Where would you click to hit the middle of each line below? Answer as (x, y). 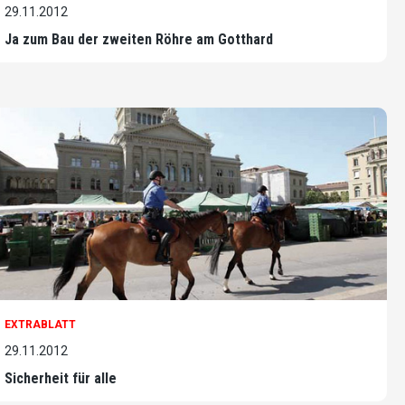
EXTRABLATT (40, 324)
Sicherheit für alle (61, 378)
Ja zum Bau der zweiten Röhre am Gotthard (139, 39)
